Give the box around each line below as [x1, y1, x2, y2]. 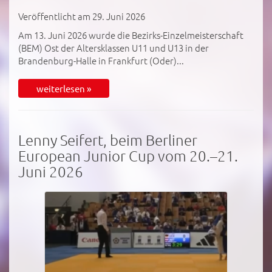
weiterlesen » [36, 82, 91, 94]
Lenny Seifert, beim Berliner [18, 130, 197, 149]
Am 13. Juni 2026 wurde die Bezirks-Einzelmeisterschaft [18, 28, 243, 41]
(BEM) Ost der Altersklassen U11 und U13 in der [18, 41, 209, 54]
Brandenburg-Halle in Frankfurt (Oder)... [18, 53, 184, 67]
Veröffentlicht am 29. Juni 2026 [18, 9, 145, 22]
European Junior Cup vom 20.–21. [18, 146, 238, 165]
